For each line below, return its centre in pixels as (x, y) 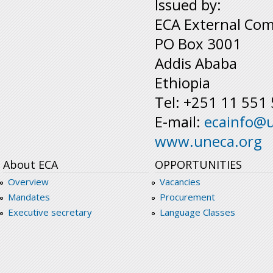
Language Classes (197, 212)
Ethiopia (183, 83)
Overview (28, 182)
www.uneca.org (208, 141)
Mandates (29, 197)
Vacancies (180, 182)
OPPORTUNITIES (198, 165)
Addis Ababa (196, 63)
